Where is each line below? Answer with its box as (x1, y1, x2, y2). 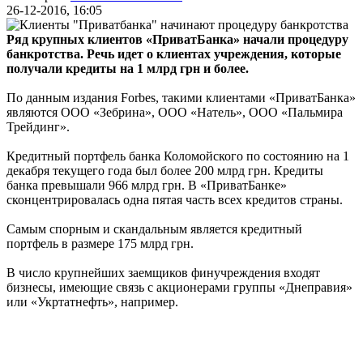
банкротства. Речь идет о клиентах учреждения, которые (6, 46, 341, 61)
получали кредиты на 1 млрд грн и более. (6, 61, 249, 75)
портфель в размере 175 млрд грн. (6, 236, 194, 250)
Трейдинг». (6, 119, 70, 134)
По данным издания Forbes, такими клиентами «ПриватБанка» (6, 90, 356, 105)
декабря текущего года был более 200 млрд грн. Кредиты (6, 163, 323, 177)
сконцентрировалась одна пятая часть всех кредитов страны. (6, 192, 343, 207)
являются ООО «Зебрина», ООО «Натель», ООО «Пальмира (6, 105, 343, 119)
